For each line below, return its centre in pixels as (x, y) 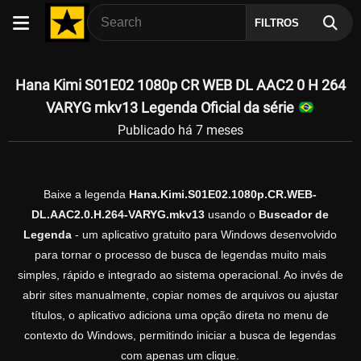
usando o (232, 215)
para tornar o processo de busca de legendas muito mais (180, 255)
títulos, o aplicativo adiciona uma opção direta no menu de (180, 315)
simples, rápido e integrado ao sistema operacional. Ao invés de (180, 275)
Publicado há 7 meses (180, 130)
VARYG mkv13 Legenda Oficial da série (172, 108)
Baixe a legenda (86, 195)
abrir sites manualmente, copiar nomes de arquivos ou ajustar (180, 295)
